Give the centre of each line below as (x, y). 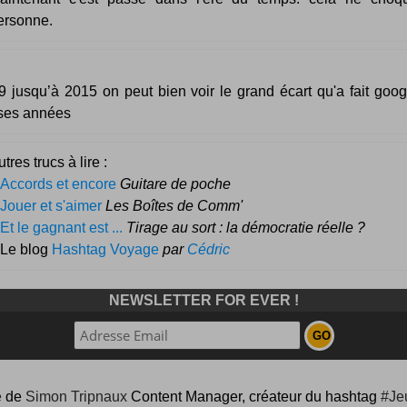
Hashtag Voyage (105, 249)
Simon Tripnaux (76, 397)
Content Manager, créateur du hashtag (253, 397)
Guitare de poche (175, 184)
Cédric (208, 249)
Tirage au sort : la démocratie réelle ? (246, 227)
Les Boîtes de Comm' (174, 205)
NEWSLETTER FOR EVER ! (203, 299)
